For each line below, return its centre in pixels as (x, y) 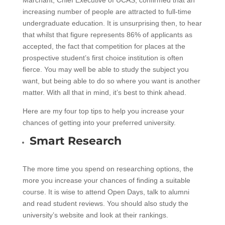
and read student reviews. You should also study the (105, 203)
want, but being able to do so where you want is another (111, 81)
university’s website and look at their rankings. (95, 215)
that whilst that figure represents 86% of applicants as (107, 34)
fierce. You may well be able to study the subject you (105, 69)
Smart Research (75, 141)
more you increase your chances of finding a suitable (106, 180)
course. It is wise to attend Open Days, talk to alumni (106, 192)
